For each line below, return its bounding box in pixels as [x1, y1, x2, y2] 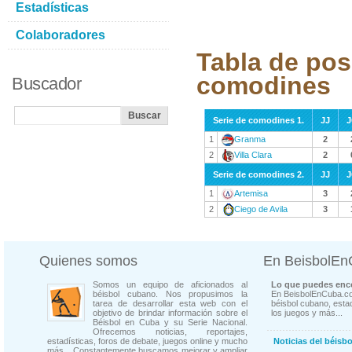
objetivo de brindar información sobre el [93, 308, 247, 317]
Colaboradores [16, 28, 105, 42]
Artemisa [234, 189, 268, 198]
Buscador [12, 74, 81, 93]
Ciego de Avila [234, 204, 288, 214]
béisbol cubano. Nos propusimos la [93, 289, 247, 299]
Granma [234, 134, 266, 144]
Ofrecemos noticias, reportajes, [93, 327, 247, 336]
